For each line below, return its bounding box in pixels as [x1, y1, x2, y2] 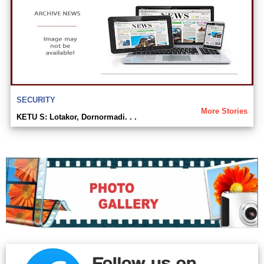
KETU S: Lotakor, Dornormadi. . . [16, 112, 137, 121]
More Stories [201, 106, 247, 115]
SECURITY [16, 95, 55, 104]
